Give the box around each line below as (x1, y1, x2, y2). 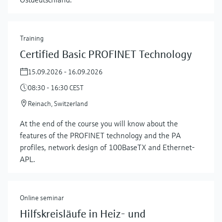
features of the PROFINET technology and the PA (20, 130, 181, 140)
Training (20, 33, 44, 43)
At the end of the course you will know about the (20, 118, 178, 128)
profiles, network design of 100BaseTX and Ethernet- (20, 142, 195, 152)
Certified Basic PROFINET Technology (20, 47, 192, 61)
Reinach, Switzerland (28, 99, 88, 108)
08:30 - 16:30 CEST (28, 83, 84, 92)
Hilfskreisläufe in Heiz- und (20, 207, 146, 221)
